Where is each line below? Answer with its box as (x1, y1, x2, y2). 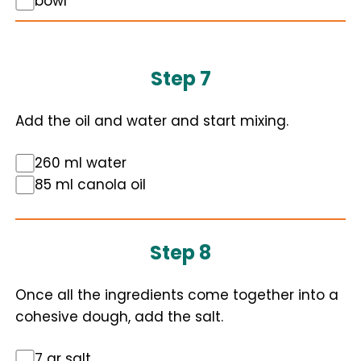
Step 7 (150, 65, 211, 92)
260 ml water (35, 153, 127, 172)
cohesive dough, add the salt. (15, 307, 223, 326)
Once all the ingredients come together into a (15, 285, 338, 305)
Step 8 (150, 239, 211, 266)
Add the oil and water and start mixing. (15, 111, 288, 131)
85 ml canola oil (35, 175, 146, 194)
